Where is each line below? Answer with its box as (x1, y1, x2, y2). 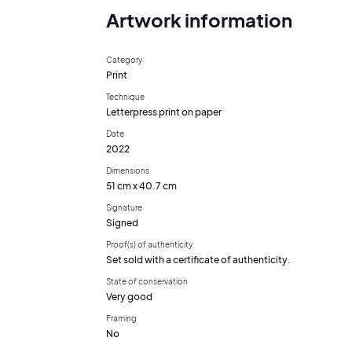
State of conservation (106, 276, 188, 286)
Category (106, 54, 142, 64)
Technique (106, 91, 145, 101)
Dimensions (106, 165, 149, 175)
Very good (106, 290, 152, 302)
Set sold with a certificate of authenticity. (106, 253, 291, 266)
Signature (106, 202, 142, 212)
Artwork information (106, 7, 292, 31)
